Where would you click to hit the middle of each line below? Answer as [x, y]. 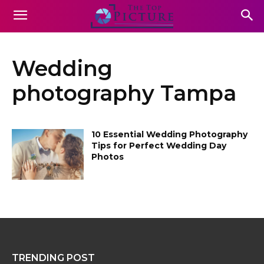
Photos [108, 157]
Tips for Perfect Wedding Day [159, 146]
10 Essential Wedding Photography [170, 134]
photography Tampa [124, 93]
